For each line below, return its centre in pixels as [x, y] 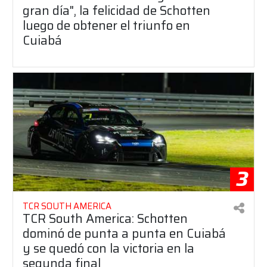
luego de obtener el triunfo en [106, 26]
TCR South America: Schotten [105, 218]
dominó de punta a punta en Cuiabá [124, 233]
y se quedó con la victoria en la [108, 248]
